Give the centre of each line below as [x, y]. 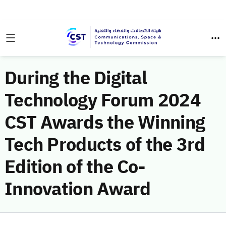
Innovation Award [78, 189]
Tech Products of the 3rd [105, 145]
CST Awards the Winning [105, 123]
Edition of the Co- [75, 167]
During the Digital [76, 78]
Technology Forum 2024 [103, 100]
